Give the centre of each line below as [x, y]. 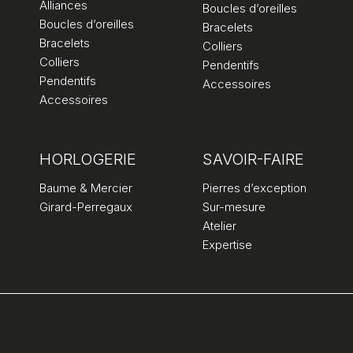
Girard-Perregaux [86, 206]
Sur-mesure [234, 206]
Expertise [227, 244]
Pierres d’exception [255, 188]
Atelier [219, 225]
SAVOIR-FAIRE [253, 159]
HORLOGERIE [88, 159]
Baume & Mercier [86, 188]
